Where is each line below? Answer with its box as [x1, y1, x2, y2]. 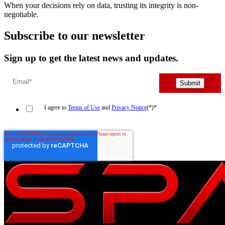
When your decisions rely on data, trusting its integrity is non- [4, 1, 198, 10]
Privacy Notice [111, 103, 147, 111]
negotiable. [4, 10, 39, 19]
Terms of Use [68, 103, 100, 111]
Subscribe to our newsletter [4, 29, 145, 43]
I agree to [44, 103, 68, 111]
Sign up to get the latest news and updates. [4, 53, 178, 64]
